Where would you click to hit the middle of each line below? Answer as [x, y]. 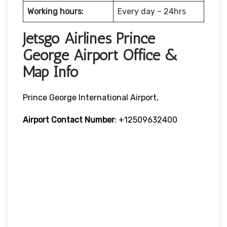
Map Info [51, 72]
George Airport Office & [101, 55]
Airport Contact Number [69, 120]
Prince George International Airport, [91, 97]
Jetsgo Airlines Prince [89, 38]
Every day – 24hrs [152, 11]
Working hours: [55, 11]
